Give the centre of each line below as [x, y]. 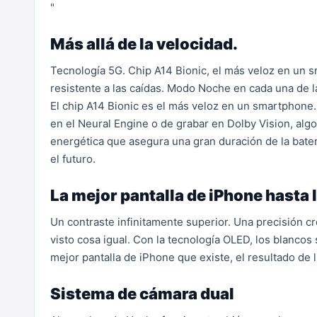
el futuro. [73, 159]
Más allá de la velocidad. [144, 44]
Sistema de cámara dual [142, 294]
